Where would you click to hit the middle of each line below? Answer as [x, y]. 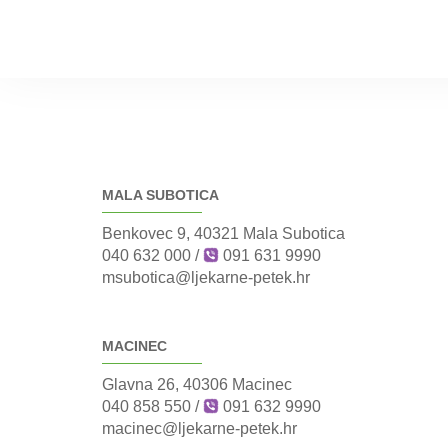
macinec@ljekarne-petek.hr [199, 428]
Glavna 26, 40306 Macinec [197, 384]
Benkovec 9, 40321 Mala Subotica [223, 233]
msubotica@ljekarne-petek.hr [206, 277]
